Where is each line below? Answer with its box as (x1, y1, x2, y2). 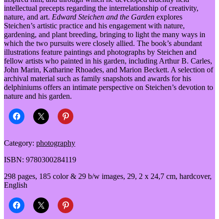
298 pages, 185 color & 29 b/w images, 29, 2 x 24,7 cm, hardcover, (4, 172, 212, 181)
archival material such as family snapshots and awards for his (4, 74, 191, 83)
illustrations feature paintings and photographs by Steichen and (4, 48, 197, 57)
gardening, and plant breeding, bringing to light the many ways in (4, 30, 205, 39)
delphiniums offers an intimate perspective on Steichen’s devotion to (4, 83, 213, 92)
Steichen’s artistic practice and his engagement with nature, (4, 22, 185, 30)
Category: (4, 139, 36, 148)
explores (154, 13, 182, 22)
